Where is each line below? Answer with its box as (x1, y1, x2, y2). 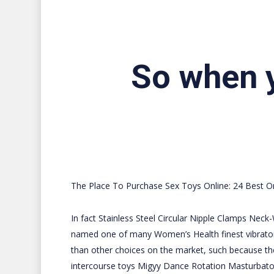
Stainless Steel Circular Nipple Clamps (98, 212, 246, 224)
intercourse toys (70, 260, 138, 272)
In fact (70, 212, 98, 224)
